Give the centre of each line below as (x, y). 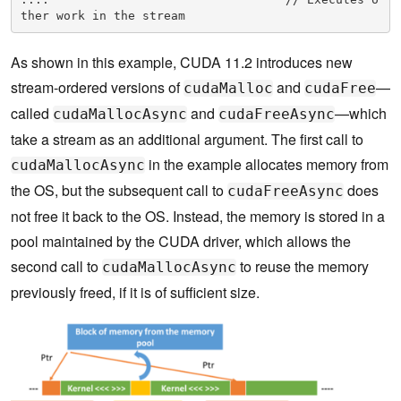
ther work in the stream (102, 15)
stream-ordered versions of (97, 88)
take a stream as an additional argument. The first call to (187, 140)
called (32, 114)
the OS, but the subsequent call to (119, 191)
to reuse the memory (303, 267)
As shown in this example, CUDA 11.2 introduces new (182, 63)
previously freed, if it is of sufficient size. (135, 293)
